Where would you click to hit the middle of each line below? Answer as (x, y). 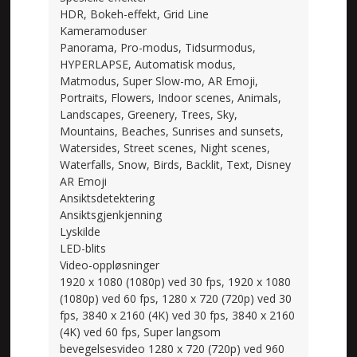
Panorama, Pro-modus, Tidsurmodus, (158, 47)
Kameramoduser (104, 30)
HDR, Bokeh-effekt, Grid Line (135, 14)
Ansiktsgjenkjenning (111, 214)
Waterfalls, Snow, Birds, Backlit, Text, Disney (176, 164)
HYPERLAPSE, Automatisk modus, (148, 64)
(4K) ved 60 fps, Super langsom (141, 331)
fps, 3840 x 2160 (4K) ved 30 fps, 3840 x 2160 (178, 315)
